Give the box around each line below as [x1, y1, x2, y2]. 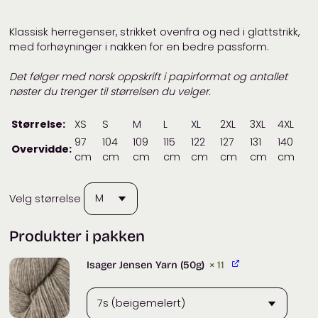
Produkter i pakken [9, 226, 146, 246]
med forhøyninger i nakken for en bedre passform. [9, 39, 270, 54]
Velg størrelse [9, 191, 82, 206]
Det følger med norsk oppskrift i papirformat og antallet [9, 70, 288, 84]
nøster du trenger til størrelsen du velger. [9, 84, 212, 99]
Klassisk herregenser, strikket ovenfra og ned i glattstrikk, [9, 24, 300, 39]
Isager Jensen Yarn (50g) [86, 259, 204, 272]
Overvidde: [11, 142, 72, 156]
